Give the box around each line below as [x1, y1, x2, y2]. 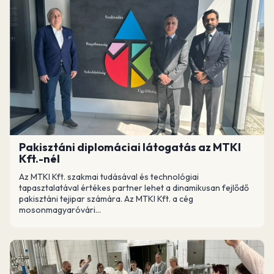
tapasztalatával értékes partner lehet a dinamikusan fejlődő [19, 182, 249, 193]
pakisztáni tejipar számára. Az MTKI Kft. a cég [19, 193, 193, 204]
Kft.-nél [19, 151, 60, 166]
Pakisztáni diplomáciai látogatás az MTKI [19, 139, 241, 154]
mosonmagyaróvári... [19, 204, 101, 215]
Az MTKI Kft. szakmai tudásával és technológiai [19, 171, 199, 182]
